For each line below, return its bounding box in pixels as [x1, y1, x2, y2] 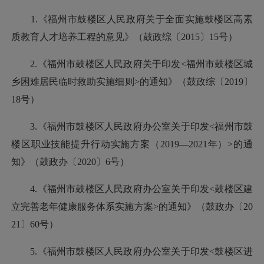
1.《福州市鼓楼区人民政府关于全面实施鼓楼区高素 [11, 14, 253, 24]
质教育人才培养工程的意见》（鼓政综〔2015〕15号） [11, 31, 237, 42]
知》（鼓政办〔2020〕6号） [11, 156, 129, 167]
